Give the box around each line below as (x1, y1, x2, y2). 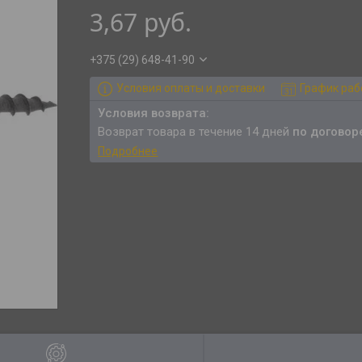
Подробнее (98, 145, 158, 158)
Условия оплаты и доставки (116, 82, 266, 95)
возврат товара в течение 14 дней (105, 124, 293, 139)
